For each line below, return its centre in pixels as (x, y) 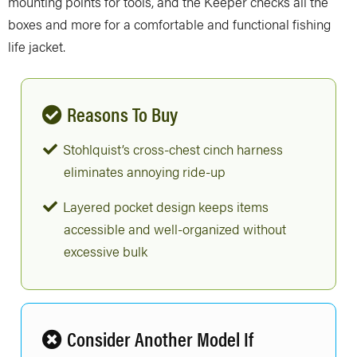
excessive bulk (106, 251)
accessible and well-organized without (175, 229)
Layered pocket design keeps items (164, 207)
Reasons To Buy (122, 114)
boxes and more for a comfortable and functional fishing (169, 24)
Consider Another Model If (160, 339)
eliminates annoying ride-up (145, 172)
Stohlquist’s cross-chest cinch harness (171, 149)
